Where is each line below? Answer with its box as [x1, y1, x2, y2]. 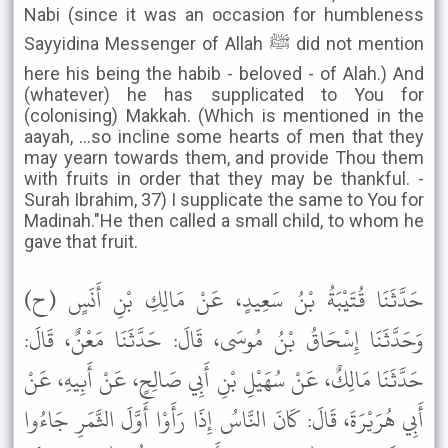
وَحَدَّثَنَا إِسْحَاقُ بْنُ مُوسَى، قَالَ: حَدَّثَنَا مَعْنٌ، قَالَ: [24, 318, 424, 362]
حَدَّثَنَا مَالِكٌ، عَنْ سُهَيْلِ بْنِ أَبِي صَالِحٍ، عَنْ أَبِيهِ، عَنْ [24, 358, 424, 402]
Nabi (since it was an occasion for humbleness [24, 4, 424, 25]
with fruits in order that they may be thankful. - [24, 168, 424, 189]
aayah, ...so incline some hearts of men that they [24, 126, 424, 147]
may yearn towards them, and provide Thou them [24, 147, 424, 168]
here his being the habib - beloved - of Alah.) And [24, 63, 424, 84]
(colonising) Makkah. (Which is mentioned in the [24, 105, 424, 126]
